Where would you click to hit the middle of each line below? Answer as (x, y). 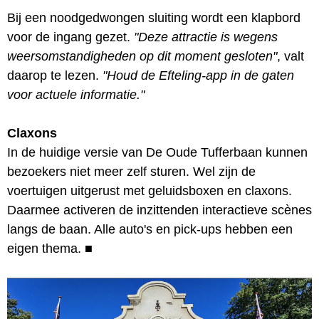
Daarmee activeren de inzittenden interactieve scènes (159, 210)
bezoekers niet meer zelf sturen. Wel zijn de (131, 171)
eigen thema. (44, 248)
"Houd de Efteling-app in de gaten (198, 75)
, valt (291, 56)
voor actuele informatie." (76, 94)
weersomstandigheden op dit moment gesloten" (142, 56)
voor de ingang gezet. (70, 37)
